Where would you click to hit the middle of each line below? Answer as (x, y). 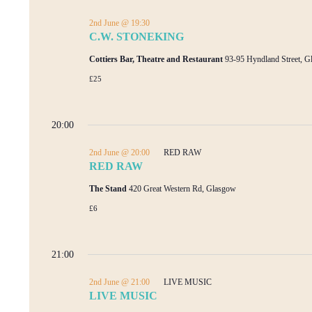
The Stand (109, 188)
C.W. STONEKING (136, 36)
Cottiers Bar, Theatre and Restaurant (157, 59)
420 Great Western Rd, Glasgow (182, 188)
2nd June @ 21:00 (119, 282)
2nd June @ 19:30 (119, 23)
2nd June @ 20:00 (119, 152)
